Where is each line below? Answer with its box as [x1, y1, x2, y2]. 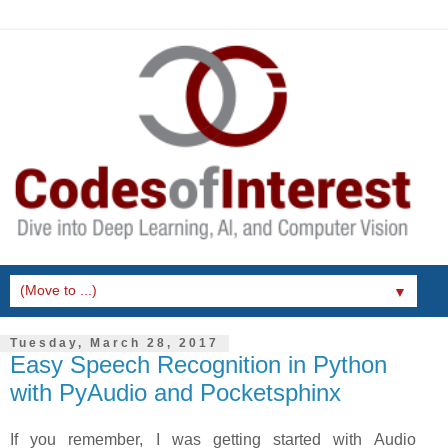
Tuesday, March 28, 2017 [10, 336, 219, 351]
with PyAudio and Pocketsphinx [10, 378, 341, 406]
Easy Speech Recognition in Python [10, 350, 387, 378]
